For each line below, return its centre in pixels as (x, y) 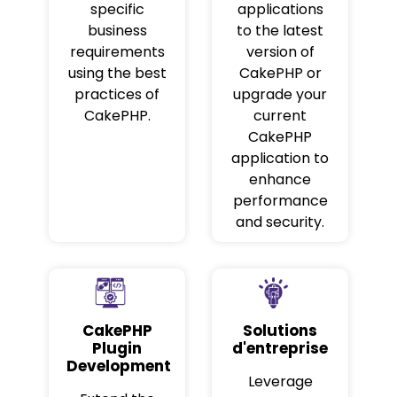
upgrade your (280, 95)
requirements (117, 52)
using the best (117, 74)
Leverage (280, 381)
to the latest (280, 31)
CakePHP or (280, 74)
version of (280, 52)
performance (280, 201)
